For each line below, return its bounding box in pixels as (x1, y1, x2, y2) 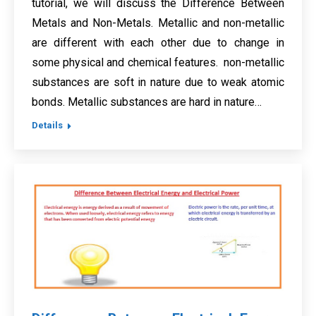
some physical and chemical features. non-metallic (32, 56, 284, 70)
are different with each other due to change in (32, 36, 284, 50)
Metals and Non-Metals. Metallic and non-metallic (32, 16, 284, 30)
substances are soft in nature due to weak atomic (32, 75, 284, 90)
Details (32, 120, 63, 131)
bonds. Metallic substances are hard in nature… (32, 95, 262, 109)
